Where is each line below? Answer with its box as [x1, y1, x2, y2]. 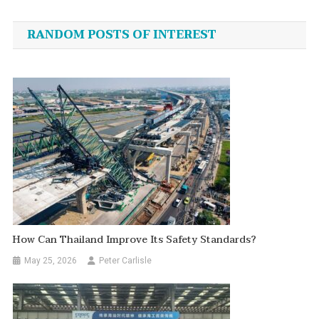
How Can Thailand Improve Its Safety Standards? [13, 231, 257, 248]
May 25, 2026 [24, 255, 78, 266]
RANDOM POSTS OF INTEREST [26, 24, 216, 45]
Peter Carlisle [99, 255, 152, 266]
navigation [11, 6, 138, 43]
